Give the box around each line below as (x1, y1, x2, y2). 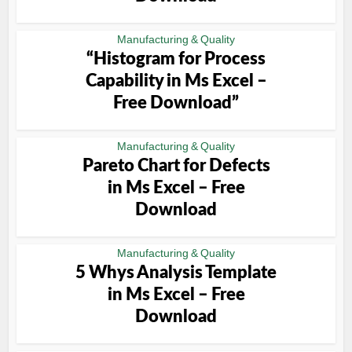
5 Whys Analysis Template (75, 264, 277, 281)
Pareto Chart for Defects (82, 157, 270, 174)
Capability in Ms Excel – (85, 72, 267, 90)
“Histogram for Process (86, 50, 266, 68)
